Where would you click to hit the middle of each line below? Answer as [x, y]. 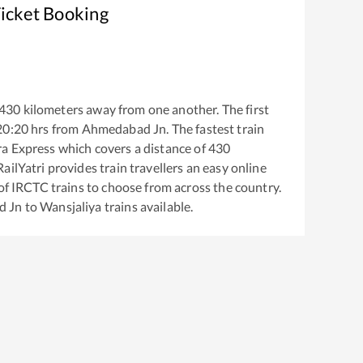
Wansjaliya [71, 206]
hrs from [55, 128]
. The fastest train [216, 128]
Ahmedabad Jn [124, 128]
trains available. [147, 206]
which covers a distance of [130, 147]
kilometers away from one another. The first [145, 109]
